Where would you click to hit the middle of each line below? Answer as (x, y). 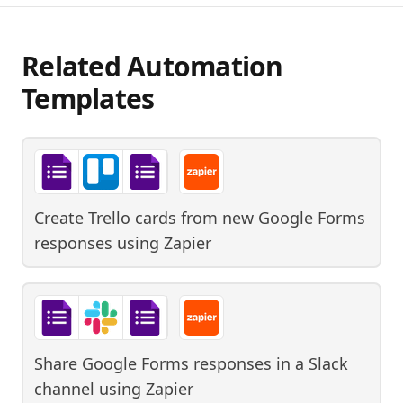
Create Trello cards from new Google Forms (200, 217)
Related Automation (152, 66)
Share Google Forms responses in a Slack (191, 363)
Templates (88, 98)
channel (64, 388)
